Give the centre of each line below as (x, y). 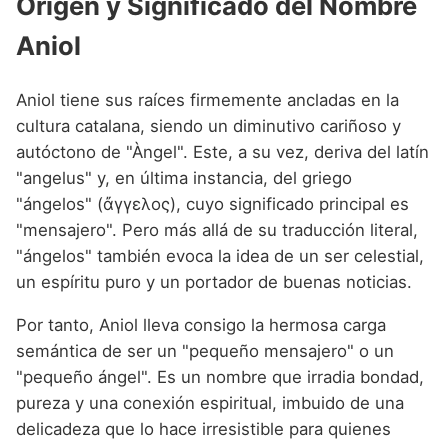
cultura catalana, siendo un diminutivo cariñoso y (208, 125)
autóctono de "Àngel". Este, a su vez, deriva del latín (222, 151)
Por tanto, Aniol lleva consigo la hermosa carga (201, 324)
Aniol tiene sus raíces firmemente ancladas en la (207, 99)
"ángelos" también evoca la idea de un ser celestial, (220, 255)
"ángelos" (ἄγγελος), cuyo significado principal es (212, 203)
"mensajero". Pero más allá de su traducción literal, (217, 229)
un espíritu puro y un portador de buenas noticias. (214, 281)
